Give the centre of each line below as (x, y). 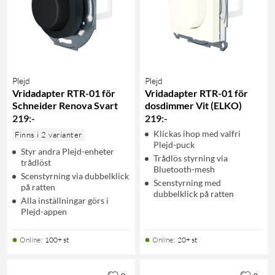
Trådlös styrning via (191, 158)
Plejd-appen (44, 211)
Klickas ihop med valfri (197, 133)
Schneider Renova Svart (65, 105)
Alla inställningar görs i (65, 200)
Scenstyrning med (187, 182)
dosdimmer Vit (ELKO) (193, 105)
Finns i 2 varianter (48, 134)
